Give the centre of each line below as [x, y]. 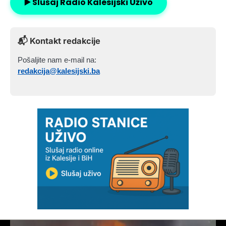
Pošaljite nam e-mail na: [57, 60]
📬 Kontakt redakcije [59, 41]
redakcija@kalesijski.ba [59, 71]
